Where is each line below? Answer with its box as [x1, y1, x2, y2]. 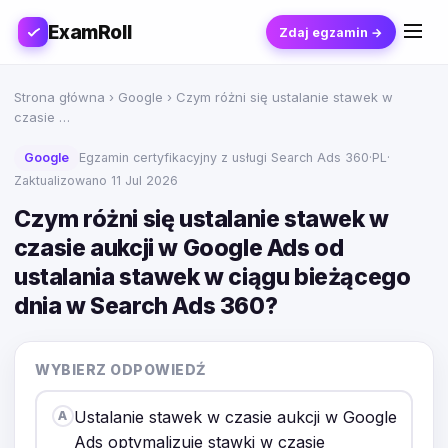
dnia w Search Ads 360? [14, 292, 278, 320]
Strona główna [14, 89, 105, 105]
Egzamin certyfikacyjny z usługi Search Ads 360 [79, 150, 369, 165]
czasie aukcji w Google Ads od [14, 234, 344, 262]
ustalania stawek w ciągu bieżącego [14, 263, 411, 291]
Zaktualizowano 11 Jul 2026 [14, 173, 178, 188]
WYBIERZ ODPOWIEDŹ [35, 361, 207, 378]
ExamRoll [48, 20, 132, 44]
